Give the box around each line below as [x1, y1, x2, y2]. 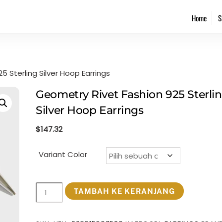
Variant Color [39, 149, 88, 160]
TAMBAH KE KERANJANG [73, 187, 175, 196]
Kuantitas [35, 183, 71, 194]
